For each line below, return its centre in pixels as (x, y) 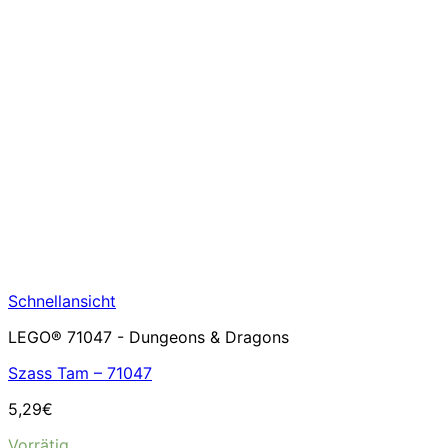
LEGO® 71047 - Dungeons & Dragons (148, 337)
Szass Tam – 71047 (80, 373)
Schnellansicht (62, 301)
